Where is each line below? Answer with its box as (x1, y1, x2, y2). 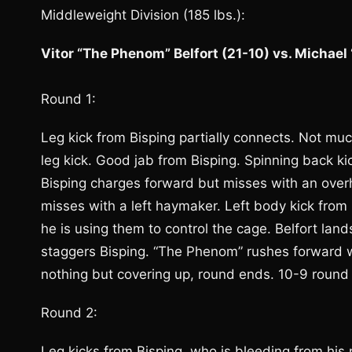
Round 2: (41, 305, 97, 321)
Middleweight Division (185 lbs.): (41, 7, 245, 23)
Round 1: (41, 91, 96, 107)
